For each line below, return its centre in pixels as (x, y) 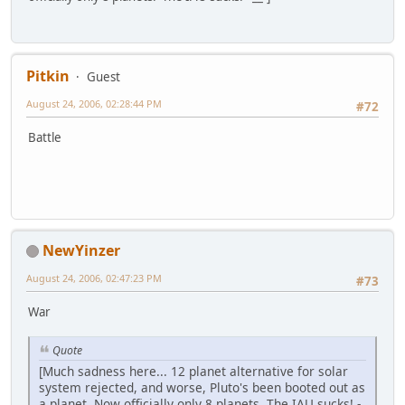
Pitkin (48, 75)
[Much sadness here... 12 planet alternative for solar (193, 371)
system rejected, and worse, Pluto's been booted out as (202, 387)
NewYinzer (81, 250)
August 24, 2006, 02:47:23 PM (94, 278)
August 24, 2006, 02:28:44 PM (94, 103)
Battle (45, 138)
